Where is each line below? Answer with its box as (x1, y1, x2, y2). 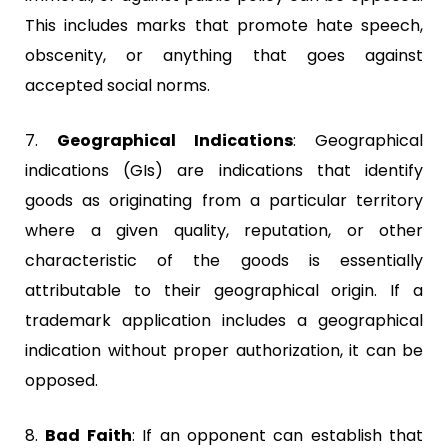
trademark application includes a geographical (25, 308, 423, 332)
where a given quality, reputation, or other (25, 218, 423, 242)
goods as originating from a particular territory (25, 188, 423, 212)
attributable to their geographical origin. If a (25, 278, 423, 302)
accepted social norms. (25, 73, 210, 97)
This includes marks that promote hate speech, (25, 13, 423, 37)
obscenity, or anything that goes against (25, 43, 423, 67)
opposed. (25, 368, 98, 392)
